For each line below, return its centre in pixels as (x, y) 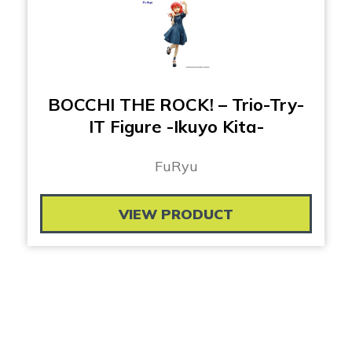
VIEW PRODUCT (176, 214)
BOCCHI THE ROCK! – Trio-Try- (176, 105)
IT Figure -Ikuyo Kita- (176, 127)
